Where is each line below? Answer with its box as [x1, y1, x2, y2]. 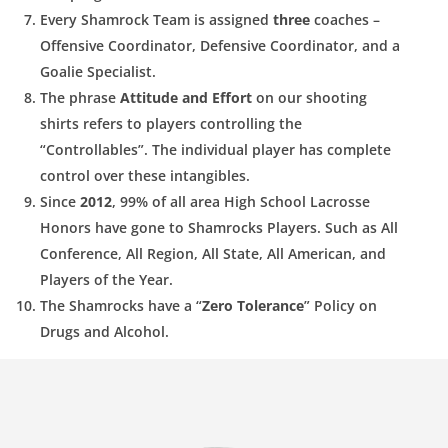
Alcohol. [114, 321, 169, 341]
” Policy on [304, 295, 377, 315]
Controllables [46, 139, 138, 159]
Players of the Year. [40, 269, 173, 289]
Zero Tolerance [202, 295, 304, 315]
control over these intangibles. [40, 165, 250, 185]
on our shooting [252, 87, 367, 107]
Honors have [40, 217, 131, 237]
